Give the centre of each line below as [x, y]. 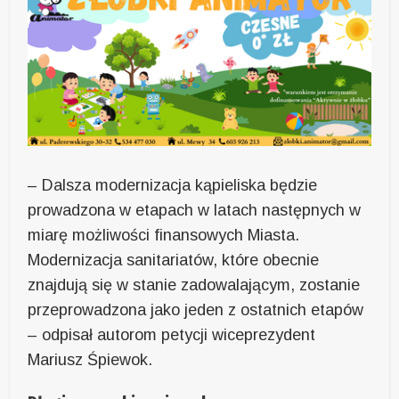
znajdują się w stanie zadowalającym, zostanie [194, 285]
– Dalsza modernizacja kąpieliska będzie [173, 185]
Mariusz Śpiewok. [90, 359]
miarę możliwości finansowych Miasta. [164, 235]
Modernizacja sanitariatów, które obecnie [174, 260]
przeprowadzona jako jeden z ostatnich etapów [196, 309]
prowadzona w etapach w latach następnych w [195, 210]
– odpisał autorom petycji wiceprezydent [172, 334]
